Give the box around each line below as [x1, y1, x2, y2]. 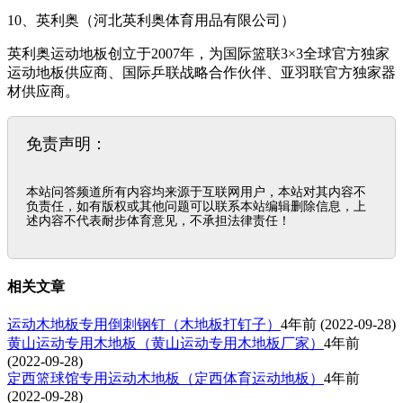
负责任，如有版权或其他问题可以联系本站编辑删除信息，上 [26, 198, 366, 213]
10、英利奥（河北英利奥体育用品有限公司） [7, 12, 295, 28]
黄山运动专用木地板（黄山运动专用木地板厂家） [7, 336, 324, 352]
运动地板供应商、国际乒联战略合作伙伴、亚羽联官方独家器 [7, 64, 396, 80]
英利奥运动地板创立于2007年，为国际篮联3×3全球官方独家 [7, 45, 390, 61]
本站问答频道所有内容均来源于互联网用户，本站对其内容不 [26, 184, 366, 199]
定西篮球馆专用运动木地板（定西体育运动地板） [7, 371, 324, 387]
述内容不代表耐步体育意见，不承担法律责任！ [26, 212, 291, 228]
